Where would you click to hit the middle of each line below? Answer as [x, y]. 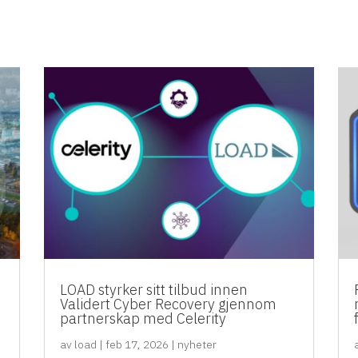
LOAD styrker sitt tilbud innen [153, 289]
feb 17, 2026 [137, 344]
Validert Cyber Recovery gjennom [168, 304]
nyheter [197, 344]
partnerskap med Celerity [143, 318]
